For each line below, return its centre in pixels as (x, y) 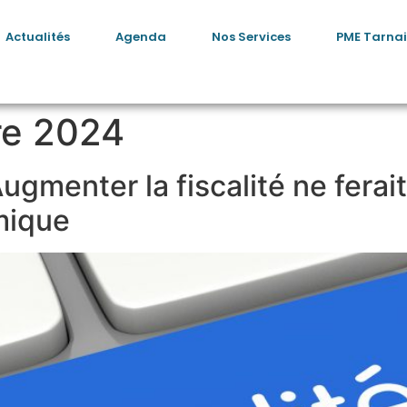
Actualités (37, 37)
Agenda (140, 37)
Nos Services (251, 37)
